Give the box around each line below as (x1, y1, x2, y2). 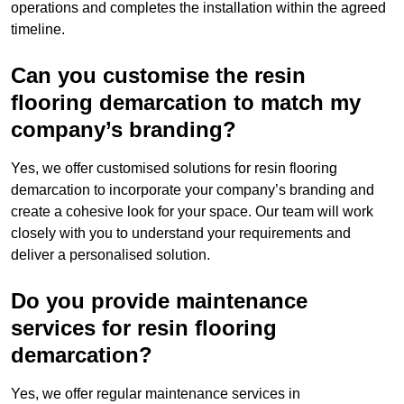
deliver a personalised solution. (11, 247, 210, 263)
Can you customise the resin (11, 63, 306, 88)
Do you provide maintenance (11, 289, 308, 314)
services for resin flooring (11, 316, 277, 341)
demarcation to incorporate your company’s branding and (11, 182, 374, 198)
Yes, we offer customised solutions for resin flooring (11, 161, 337, 177)
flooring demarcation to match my (11, 90, 361, 115)
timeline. (11, 22, 65, 38)
